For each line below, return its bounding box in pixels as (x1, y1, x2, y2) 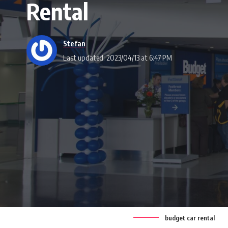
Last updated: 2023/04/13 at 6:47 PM (63, 52, 172, 62)
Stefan (63, 38, 85, 48)
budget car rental (165, 214, 215, 222)
